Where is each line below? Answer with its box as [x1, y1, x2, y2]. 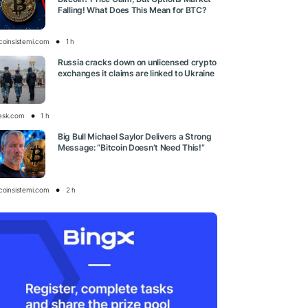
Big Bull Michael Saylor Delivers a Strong [58, 131, 212, 142]
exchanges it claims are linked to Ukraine [58, 67, 214, 78]
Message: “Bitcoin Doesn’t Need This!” [58, 142, 205, 153]
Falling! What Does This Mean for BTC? [58, 4, 207, 15]
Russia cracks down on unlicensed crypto [58, 56, 217, 67]
